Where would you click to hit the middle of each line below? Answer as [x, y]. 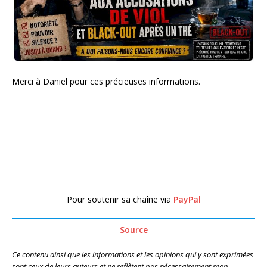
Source [133, 230]
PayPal [187, 200]
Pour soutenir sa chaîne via [120, 200]
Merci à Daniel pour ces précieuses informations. [106, 82]
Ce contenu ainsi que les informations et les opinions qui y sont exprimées [133, 255]
